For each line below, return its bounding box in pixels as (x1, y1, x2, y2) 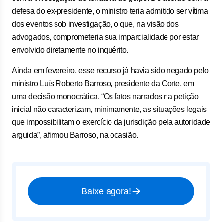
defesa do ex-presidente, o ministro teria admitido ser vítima (12, 7, 208, 15)
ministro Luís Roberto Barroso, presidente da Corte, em (12, 79, 194, 88)
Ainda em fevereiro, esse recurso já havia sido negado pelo (12, 66, 209, 75)
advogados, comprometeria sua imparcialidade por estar (12, 33, 199, 41)
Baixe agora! (81, 186, 131, 196)
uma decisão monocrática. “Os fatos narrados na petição (12, 92, 199, 101)
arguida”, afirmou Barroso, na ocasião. (12, 131, 138, 139)
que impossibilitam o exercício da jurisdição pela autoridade (12, 118, 211, 126)
